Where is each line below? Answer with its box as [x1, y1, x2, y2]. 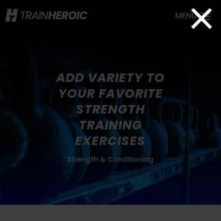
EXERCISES [75, 132, 146, 149]
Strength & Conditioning [67, 154, 154, 164]
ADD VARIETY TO [56, 69, 165, 86]
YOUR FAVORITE [58, 85, 163, 102]
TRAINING [78, 116, 142, 134]
